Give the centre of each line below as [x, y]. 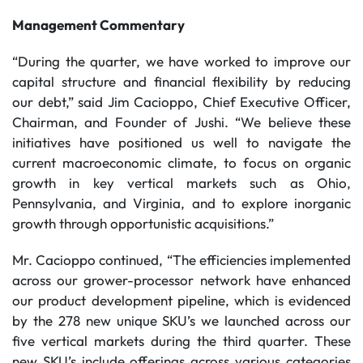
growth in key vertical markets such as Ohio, [181, 183]
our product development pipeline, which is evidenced [181, 300]
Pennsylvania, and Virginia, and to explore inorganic [181, 203]
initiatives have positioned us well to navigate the [181, 142]
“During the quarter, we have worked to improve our [181, 61]
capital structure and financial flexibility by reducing [181, 81]
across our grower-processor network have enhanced [181, 280]
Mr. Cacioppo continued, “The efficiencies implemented [181, 260]
